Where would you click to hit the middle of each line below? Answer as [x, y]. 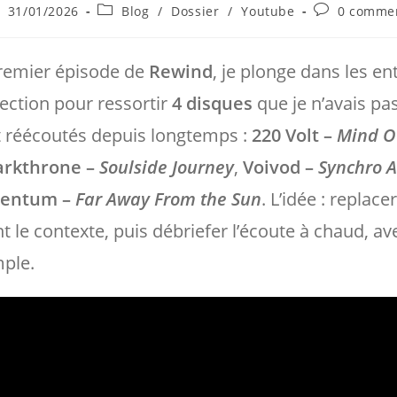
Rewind [181, 71]
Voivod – [281, 167]
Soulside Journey [167, 167]
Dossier [195, 11]
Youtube [268, 11]
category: [126, 26]
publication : [354, 60]
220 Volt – [295, 135]
